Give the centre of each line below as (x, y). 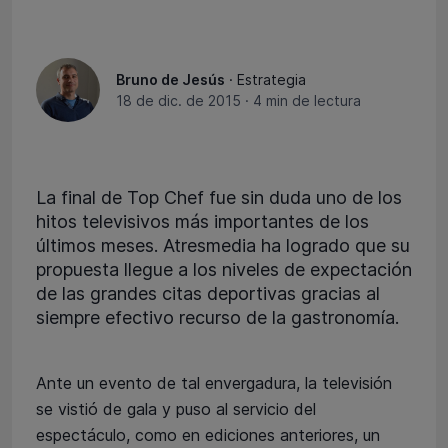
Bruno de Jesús (170, 79)
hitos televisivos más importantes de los (202, 221)
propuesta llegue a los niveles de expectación (224, 269)
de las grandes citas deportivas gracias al (208, 293)
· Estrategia (267, 79)
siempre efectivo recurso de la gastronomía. (217, 317)
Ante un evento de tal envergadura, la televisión (214, 382)
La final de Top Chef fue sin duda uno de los (219, 197)
